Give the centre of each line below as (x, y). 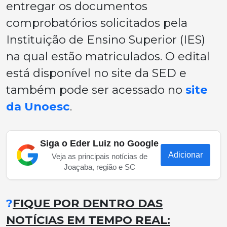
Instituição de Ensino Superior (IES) (106, 40)
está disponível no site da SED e (96, 73)
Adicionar (185, 155)
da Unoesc (38, 107)
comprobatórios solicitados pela (97, 23)
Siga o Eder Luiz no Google (99, 144)
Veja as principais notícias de (99, 157)
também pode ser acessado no (96, 90)
